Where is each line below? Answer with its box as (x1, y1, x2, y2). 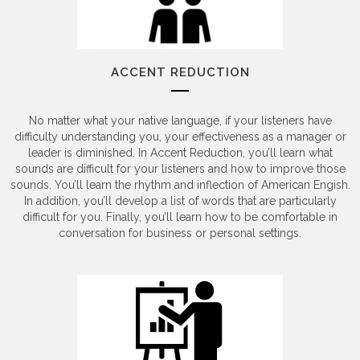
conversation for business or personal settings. (59, 227, 301, 240)
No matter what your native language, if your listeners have (28, 114, 332, 128)
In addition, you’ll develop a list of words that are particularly (23, 194, 337, 208)
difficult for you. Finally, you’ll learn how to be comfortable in (22, 211, 337, 224)
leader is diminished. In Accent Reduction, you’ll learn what (27, 146, 333, 160)
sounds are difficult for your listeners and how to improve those (14, 162, 346, 176)
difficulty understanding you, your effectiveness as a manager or (14, 130, 346, 144)
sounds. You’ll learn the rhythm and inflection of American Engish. (10, 178, 350, 192)
